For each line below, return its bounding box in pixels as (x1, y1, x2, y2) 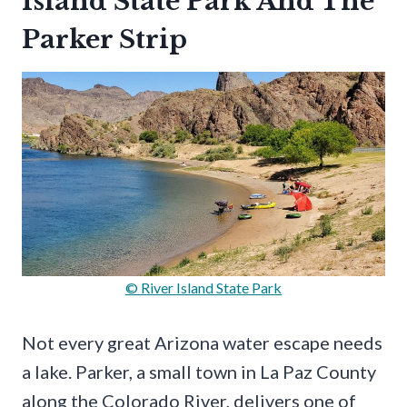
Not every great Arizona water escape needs (22, 332, 382, 354)
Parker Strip (22, 24, 187, 56)
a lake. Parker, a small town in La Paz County (22, 361, 376, 383)
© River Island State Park (125, 279, 282, 297)
